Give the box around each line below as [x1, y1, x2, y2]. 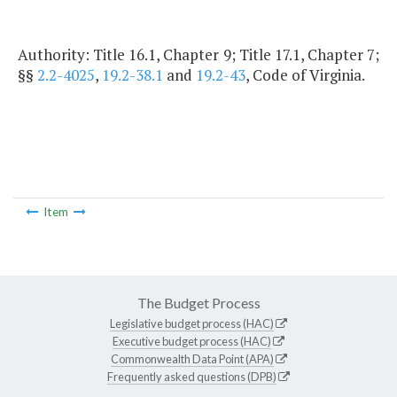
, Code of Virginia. [245, 65, 365, 86]
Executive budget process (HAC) [113, 333, 271, 348]
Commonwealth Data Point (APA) [110, 351, 274, 366]
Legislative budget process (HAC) [110, 315, 274, 331]
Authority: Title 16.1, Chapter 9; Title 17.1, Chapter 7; [18, 44, 379, 66]
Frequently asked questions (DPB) [107, 369, 276, 384]
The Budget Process [136, 293, 261, 311]
